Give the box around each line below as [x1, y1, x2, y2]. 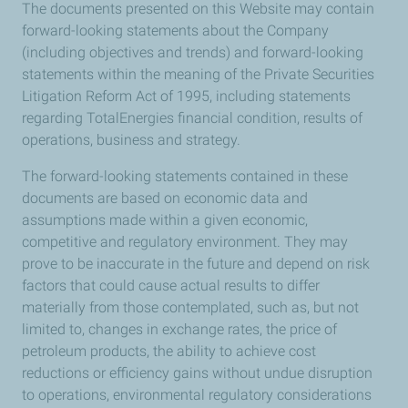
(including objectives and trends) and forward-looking [22, 44, 363, 61]
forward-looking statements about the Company [22, 22, 329, 39]
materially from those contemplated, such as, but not [22, 299, 359, 316]
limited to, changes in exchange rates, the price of [22, 321, 337, 338]
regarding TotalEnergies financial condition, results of [22, 109, 362, 127]
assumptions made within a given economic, [22, 211, 308, 229]
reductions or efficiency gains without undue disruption [22, 364, 372, 382]
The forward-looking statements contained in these [22, 168, 348, 185]
